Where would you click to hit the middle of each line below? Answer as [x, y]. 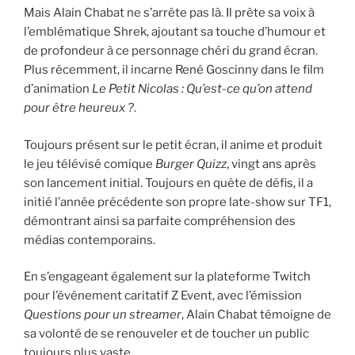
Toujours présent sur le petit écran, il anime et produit [173, 145]
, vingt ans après [271, 164]
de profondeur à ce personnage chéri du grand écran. [171, 51]
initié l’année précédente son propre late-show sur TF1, [177, 202]
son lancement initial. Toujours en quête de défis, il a [168, 183]
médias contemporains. [90, 240]
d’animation [58, 89]
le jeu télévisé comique [90, 164]
